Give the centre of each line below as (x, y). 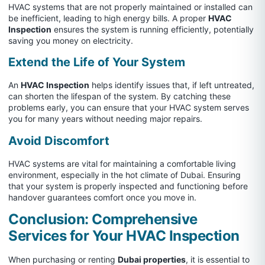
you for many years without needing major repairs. (105, 119)
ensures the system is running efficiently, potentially (153, 30)
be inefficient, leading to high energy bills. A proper (108, 18)
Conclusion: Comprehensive (103, 219)
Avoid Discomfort (59, 140)
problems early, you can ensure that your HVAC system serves (129, 108)
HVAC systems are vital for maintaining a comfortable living (122, 163)
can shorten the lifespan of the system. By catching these (119, 96)
